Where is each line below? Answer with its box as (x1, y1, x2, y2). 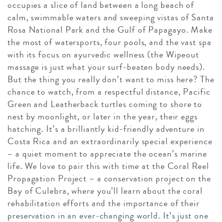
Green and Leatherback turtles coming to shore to (7, 98, 203, 111)
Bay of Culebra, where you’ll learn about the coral (7, 184, 203, 198)
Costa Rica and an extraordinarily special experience (7, 135, 213, 148)
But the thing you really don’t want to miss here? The (7, 73, 215, 86)
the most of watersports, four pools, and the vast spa (7, 36, 212, 49)
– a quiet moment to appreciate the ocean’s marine (7, 147, 208, 161)
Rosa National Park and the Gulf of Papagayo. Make (7, 23, 213, 37)
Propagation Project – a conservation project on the (7, 172, 211, 185)
